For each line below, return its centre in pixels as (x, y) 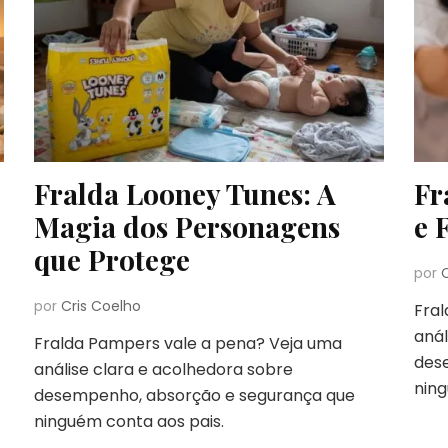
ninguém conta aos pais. (128, 421)
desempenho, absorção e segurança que (194, 395)
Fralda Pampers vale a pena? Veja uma (187, 343)
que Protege (111, 259)
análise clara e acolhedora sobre (163, 369)
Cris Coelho (100, 305)
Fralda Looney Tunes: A (184, 193)
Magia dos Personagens (186, 226)
